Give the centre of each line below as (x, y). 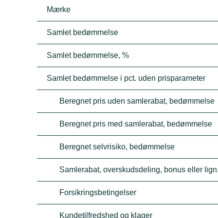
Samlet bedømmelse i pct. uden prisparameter (126, 78)
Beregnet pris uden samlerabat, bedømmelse (137, 101)
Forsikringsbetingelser (98, 192)
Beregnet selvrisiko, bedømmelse (117, 147)
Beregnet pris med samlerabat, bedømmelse (136, 124)
